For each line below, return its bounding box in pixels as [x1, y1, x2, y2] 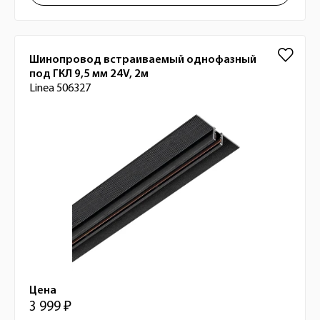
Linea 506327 [29, 83, 91, 94]
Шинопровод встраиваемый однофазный [29, 54, 256, 66]
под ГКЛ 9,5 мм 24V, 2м [29, 69, 149, 80]
